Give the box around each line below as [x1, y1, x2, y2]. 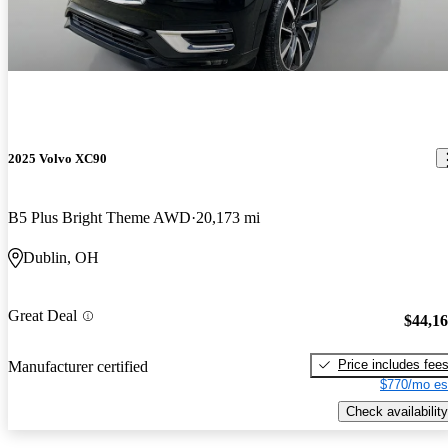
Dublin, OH [23, 249, 99, 267]
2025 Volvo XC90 [8, 150, 107, 166]
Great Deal [8, 307, 77, 325]
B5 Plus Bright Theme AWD [8, 209, 191, 227]
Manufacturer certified [8, 357, 148, 375]
